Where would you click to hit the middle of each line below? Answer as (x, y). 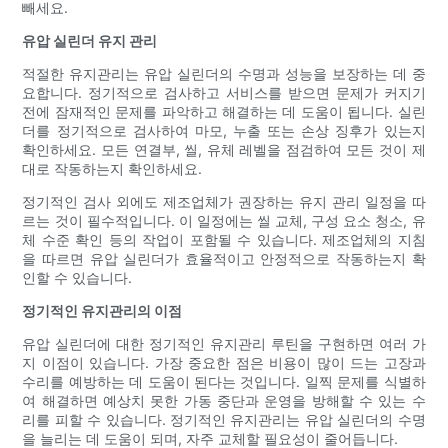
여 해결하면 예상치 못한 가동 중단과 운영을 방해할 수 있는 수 (224, 401)
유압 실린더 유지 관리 (90, 41)
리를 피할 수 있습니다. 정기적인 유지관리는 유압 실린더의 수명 (224, 420)
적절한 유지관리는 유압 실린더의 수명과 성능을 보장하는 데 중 (224, 74)
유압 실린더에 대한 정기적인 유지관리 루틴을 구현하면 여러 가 (224, 344)
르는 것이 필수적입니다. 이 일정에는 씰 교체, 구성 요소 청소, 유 (224, 221)
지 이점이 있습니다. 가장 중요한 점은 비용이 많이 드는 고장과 (224, 363)
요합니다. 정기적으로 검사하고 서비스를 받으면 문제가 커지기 (224, 93)
